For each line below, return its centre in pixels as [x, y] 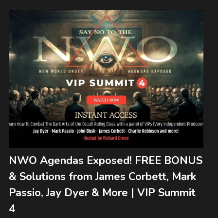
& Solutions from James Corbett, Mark [102, 177]
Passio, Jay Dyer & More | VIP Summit [102, 193]
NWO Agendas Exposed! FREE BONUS [105, 161]
